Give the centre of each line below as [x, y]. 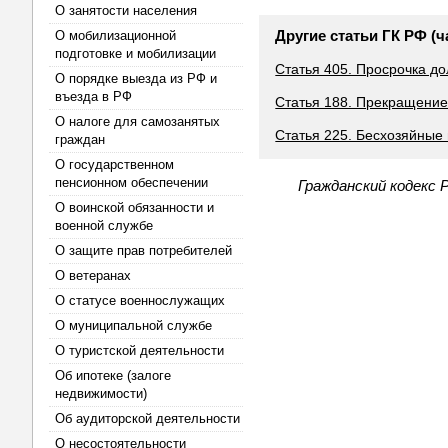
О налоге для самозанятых [137, 121]
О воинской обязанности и [134, 207]
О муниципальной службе [133, 325]
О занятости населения [126, 10]
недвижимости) [101, 393]
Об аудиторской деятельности [147, 418]
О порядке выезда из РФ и [136, 78]
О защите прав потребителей [143, 250]
